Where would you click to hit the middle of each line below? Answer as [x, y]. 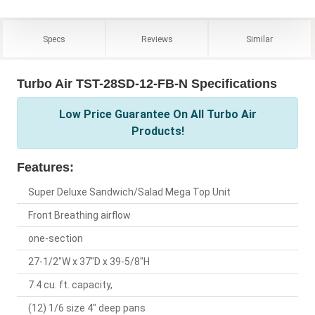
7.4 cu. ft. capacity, [70, 285]
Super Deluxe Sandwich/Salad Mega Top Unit [129, 192]
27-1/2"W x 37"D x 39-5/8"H [89, 262]
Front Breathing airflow [79, 216]
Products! [157, 131]
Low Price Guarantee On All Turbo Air [157, 115]
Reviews [157, 40]
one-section [56, 239]
